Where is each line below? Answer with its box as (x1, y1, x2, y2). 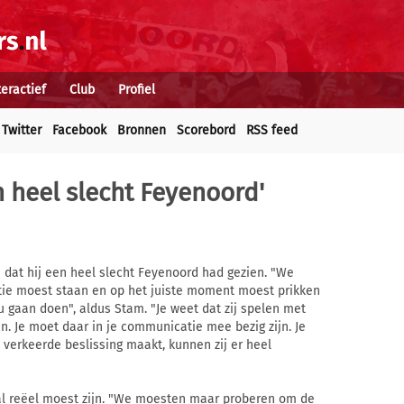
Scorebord (177, 123, 235, 138)
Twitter (2, 123, 41, 138)
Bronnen (117, 123, 166, 138)
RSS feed (246, 123, 298, 138)
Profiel (118, 82, 155, 97)
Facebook (52, 123, 106, 138)
